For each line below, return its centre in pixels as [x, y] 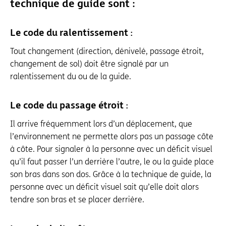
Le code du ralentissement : [71, 33]
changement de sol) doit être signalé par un [89, 64]
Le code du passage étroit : [69, 106]
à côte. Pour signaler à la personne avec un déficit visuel [111, 149]
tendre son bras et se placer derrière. [77, 200]
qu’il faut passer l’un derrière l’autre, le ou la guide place [112, 162]
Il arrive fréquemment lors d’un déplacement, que [101, 124]
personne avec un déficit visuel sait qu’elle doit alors [104, 187]
